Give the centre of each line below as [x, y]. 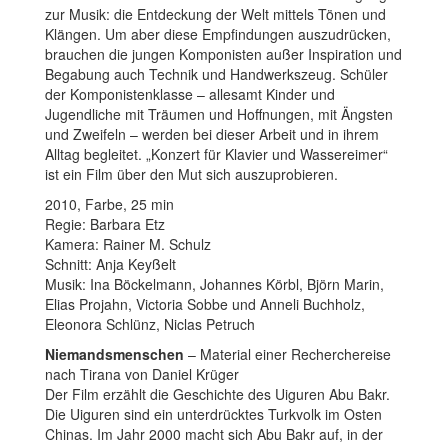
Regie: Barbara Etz [105, 223]
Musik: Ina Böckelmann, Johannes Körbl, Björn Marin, [214, 283]
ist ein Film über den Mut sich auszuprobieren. [191, 173]
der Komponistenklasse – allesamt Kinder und [190, 93]
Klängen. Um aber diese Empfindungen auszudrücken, [218, 33]
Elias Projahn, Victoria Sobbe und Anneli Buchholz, [205, 303]
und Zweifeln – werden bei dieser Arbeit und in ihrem [212, 133]
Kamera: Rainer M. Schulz [128, 243]
